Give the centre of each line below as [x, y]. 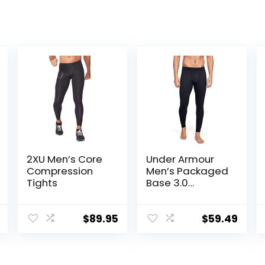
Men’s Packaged [188, 171]
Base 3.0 [167, 183]
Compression [59, 171]
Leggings [169, 195]
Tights [42, 183]
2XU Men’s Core [64, 159]
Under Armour [180, 159]
